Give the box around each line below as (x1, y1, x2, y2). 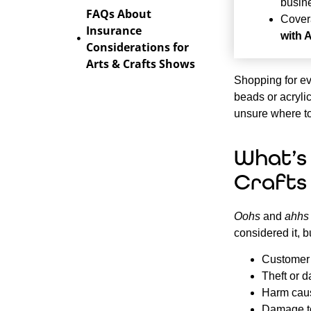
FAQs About (85, 6, 151, 22)
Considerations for (85, 39, 189, 55)
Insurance (85, 22, 142, 38)
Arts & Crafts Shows (85, 56, 195, 72)
